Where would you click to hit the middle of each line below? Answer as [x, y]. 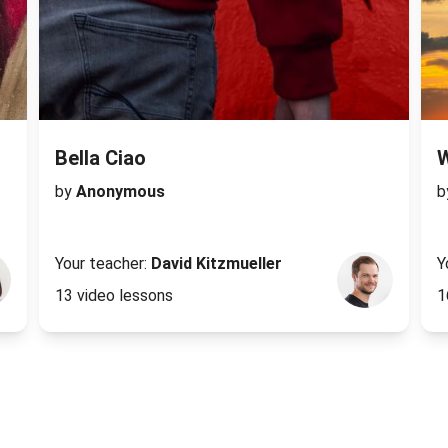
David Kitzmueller [216, 264]
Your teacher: [102, 264]
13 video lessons [113, 296]
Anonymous [120, 192]
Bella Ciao [100, 158]
